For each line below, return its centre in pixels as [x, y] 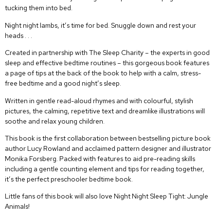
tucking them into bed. [39, 8]
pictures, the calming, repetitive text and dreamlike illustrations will [105, 111]
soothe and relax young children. [55, 121]
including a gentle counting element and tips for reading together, [105, 169]
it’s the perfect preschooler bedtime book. [69, 179]
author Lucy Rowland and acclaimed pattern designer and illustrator [108, 148]
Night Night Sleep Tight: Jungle [161, 196]
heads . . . [18, 35]
